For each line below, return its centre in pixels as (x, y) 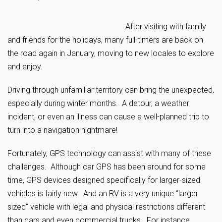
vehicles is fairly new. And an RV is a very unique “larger (103, 194)
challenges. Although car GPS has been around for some (107, 167)
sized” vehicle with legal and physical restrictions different (106, 207)
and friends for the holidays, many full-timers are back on (105, 40)
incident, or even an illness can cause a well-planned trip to (108, 117)
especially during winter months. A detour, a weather (98, 103)
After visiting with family (166, 27)
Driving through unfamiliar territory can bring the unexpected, (111, 90)
